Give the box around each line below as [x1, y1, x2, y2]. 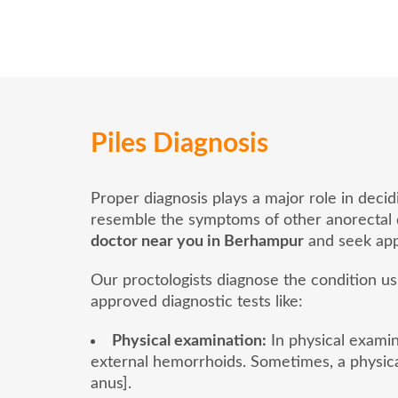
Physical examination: [112, 332, 267, 349]
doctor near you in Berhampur [91, 233, 304, 250]
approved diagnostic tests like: [91, 293, 303, 310]
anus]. [91, 375, 131, 392]
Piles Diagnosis [91, 130, 268, 157]
